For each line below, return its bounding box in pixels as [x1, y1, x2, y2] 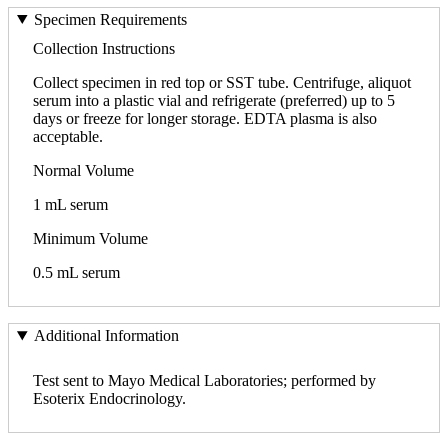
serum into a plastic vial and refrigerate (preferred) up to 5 [33, 91, 395, 109]
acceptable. [33, 127, 103, 145]
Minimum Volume [33, 229, 148, 247]
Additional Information [33, 327, 179, 345]
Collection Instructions [33, 39, 175, 57]
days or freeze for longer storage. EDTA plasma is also [33, 109, 377, 127]
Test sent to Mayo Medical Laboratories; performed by [33, 372, 376, 390]
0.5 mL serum [33, 263, 120, 281]
